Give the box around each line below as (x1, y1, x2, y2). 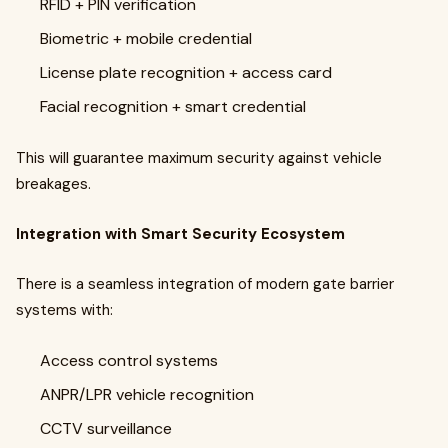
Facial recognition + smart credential (40, 96, 306, 117)
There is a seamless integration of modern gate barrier (16, 274, 394, 294)
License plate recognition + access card (40, 62, 332, 83)
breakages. (16, 174, 91, 194)
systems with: (16, 300, 113, 320)
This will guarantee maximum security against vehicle (16, 148, 382, 168)
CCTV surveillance (40, 418, 172, 439)
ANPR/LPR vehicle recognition (40, 384, 254, 405)
